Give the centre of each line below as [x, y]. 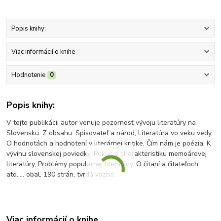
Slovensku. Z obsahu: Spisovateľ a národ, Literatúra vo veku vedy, [110, 133]
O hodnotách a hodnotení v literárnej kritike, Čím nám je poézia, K [109, 143]
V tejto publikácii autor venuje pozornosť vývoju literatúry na [101, 122]
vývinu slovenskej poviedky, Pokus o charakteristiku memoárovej [107, 153]
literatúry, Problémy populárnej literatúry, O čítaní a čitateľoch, [103, 164]
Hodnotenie [28, 75]
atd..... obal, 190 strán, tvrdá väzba [60, 174]
